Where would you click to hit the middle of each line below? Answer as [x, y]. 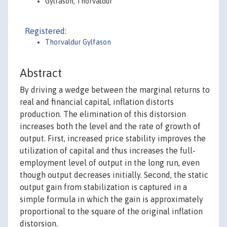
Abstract [41, 73]
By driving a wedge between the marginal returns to [115, 90]
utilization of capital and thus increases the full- [108, 151]
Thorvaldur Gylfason [78, 42]
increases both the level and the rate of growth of [110, 126]
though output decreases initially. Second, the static [114, 175]
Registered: [46, 31]
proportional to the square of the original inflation [111, 212]
